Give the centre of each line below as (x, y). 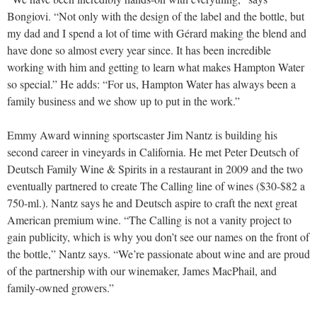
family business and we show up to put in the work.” (123, 100)
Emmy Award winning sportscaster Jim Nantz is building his (142, 134)
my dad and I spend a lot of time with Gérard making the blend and (157, 33)
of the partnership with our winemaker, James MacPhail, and (142, 270)
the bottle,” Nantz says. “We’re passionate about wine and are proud (158, 253)
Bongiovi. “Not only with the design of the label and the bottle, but (156, 16)
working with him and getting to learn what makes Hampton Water (156, 67)
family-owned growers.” (60, 287)
